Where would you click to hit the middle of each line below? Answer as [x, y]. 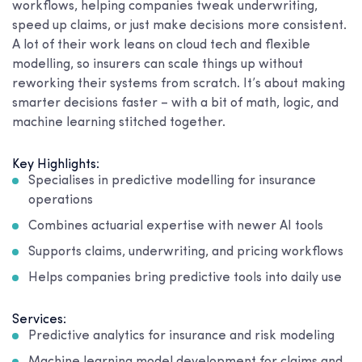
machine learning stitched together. [119, 123]
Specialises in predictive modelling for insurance [172, 181]
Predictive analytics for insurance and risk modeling [181, 337]
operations [61, 201]
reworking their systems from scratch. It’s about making [179, 84]
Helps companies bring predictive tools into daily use [185, 278]
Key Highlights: [56, 165]
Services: [39, 320]
